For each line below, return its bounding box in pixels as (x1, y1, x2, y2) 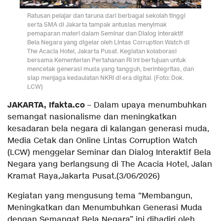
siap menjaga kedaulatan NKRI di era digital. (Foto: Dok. (27, 73, 184, 82)
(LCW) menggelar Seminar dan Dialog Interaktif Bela (7, 147, 211, 158)
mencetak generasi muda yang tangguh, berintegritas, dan (27, 64, 194, 73)
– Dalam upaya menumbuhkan (85, 100, 207, 110)
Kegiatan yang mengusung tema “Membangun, (7, 190, 192, 201)
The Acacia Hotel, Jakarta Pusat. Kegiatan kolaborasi (27, 46, 177, 55)
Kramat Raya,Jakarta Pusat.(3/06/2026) (7, 171, 160, 182)
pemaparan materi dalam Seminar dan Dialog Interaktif (27, 29, 183, 37)
